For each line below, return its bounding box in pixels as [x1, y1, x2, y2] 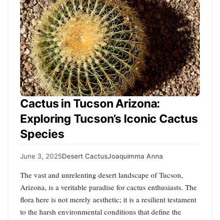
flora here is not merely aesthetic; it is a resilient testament [20, 194, 196, 204]
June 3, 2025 [20, 152, 62, 160]
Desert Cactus [62, 152, 108, 160]
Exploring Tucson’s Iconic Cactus [20, 111, 198, 126]
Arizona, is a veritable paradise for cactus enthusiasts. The [20, 182, 197, 192]
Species [20, 127, 64, 141]
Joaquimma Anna [108, 152, 163, 160]
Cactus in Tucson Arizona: [20, 96, 161, 110]
